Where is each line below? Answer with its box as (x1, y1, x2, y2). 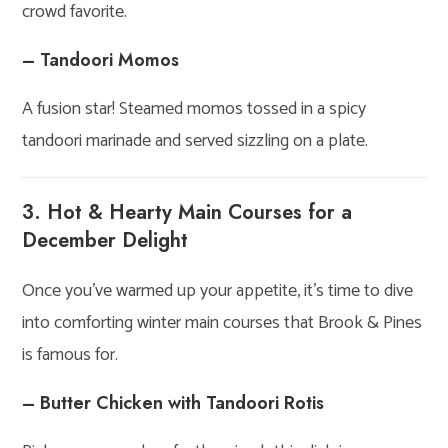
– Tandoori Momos (22, 46, 180, 73)
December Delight (22, 225, 189, 255)
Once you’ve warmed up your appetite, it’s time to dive (22, 275, 414, 306)
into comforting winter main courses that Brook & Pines (22, 307, 423, 338)
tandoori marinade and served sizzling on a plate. (22, 125, 369, 156)
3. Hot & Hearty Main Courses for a (22, 197, 353, 227)
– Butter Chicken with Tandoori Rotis (22, 389, 325, 416)
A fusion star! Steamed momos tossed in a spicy (22, 93, 367, 124)
